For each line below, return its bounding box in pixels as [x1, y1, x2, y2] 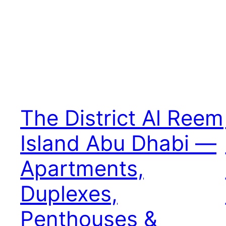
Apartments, [20, 155, 144, 181]
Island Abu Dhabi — [20, 130, 216, 156]
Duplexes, [20, 180, 118, 206]
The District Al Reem [20, 104, 223, 131]
